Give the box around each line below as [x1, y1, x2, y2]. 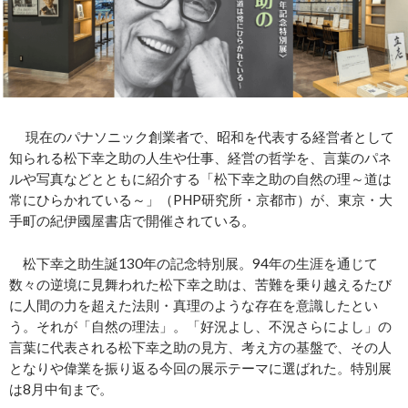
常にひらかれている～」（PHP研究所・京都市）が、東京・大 [9, 190, 393, 208]
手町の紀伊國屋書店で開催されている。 [9, 211, 255, 229]
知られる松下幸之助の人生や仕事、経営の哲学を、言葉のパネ [9, 148, 392, 166]
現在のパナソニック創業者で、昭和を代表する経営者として [9, 127, 394, 145]
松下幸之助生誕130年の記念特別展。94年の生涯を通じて [9, 254, 378, 271]
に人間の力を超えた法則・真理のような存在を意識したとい [9, 296, 378, 313]
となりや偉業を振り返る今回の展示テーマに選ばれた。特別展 [9, 359, 392, 376]
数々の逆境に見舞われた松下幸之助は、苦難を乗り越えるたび [9, 275, 392, 292]
